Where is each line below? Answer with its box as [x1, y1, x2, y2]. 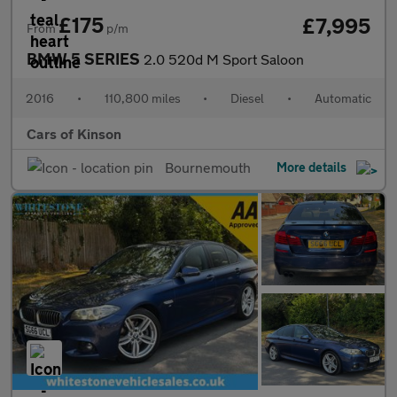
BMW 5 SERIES [27, 48, 144, 68]
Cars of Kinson [27, 124, 121, 142]
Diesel [230, 90, 265, 105]
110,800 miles [104, 90, 181, 105]
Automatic [314, 90, 371, 105]
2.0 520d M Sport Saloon [144, 50, 304, 67]
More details [276, 159, 349, 175]
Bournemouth [161, 158, 251, 175]
